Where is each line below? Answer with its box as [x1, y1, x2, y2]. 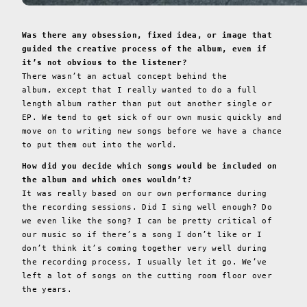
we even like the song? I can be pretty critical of [22, 216, 272, 225]
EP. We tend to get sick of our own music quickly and [22, 112, 282, 122]
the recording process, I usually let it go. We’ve [22, 257, 267, 267]
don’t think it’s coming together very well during [22, 243, 267, 253]
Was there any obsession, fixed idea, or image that [22, 30, 272, 40]
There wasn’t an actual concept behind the [22, 71, 228, 81]
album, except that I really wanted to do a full [22, 85, 258, 95]
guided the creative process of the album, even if [22, 44, 267, 53]
